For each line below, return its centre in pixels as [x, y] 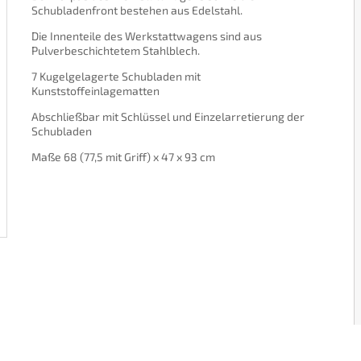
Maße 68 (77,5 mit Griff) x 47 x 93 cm [123, 157]
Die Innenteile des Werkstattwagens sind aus [146, 36]
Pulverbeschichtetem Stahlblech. [115, 50]
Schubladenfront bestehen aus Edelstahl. [137, 10]
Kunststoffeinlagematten [95, 91]
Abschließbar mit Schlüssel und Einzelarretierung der [168, 116]
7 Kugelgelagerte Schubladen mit [116, 76]
